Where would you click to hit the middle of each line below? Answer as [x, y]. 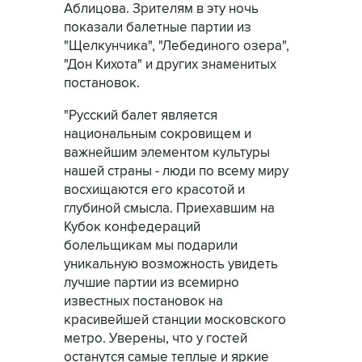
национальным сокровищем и [158, 134]
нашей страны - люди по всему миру [176, 171]
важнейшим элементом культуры [167, 153]
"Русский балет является [141, 116]
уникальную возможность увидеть [171, 264]
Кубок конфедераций [132, 227]
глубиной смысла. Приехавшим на [169, 208]
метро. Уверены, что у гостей [156, 339]
